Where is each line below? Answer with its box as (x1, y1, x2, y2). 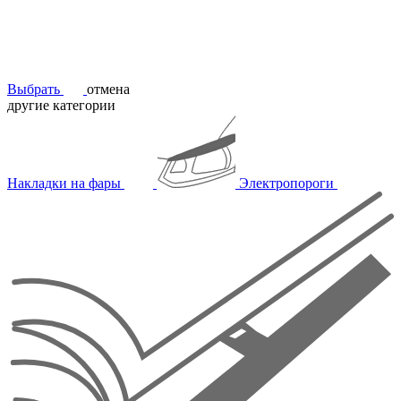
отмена (87, 81, 130, 98)
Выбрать (7, 81, 64, 98)
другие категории (7, 98, 115, 114)
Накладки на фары (7, 175, 124, 192)
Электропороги (239, 175, 337, 192)
